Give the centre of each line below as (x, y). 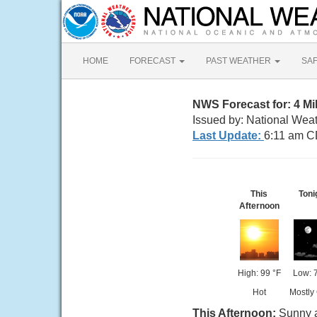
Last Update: (228, 136)
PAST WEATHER (240, 61)
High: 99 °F (259, 273)
